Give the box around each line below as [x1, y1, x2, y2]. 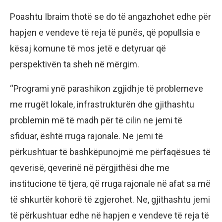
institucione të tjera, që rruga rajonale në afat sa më [10, 178, 211, 189]
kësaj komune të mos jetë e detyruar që [10, 43, 166, 54]
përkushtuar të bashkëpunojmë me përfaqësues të [10, 146, 211, 157]
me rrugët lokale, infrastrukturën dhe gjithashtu [10, 99, 194, 110]
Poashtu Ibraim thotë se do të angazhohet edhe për [10, 11, 211, 22]
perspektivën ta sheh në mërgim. [10, 58, 139, 69]
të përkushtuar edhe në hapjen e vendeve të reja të [10, 210, 209, 221]
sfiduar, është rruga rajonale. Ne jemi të [10, 130, 163, 141]
